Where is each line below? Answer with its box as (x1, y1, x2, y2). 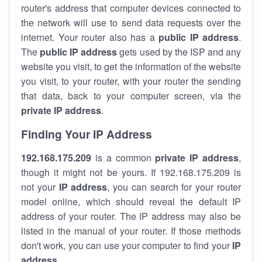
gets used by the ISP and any (117, 45, 242, 58)
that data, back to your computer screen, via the (21, 89, 241, 102)
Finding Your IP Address (21, 126, 152, 142)
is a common (91, 151, 156, 164)
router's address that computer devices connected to (21, 1, 241, 15)
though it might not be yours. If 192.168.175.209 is (21, 166, 241, 179)
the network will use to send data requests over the (21, 16, 241, 29)
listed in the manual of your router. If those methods (21, 224, 241, 237)
